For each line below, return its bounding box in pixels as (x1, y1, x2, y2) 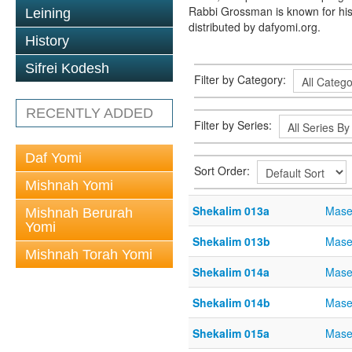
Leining (25, 5, 71, 21)
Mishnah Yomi (25, 178, 113, 193)
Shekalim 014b (192, 295, 270, 310)
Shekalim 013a (192, 203, 269, 218)
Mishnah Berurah (25, 205, 133, 221)
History (25, 33, 69, 49)
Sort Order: (194, 162, 253, 178)
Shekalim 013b (192, 233, 270, 249)
